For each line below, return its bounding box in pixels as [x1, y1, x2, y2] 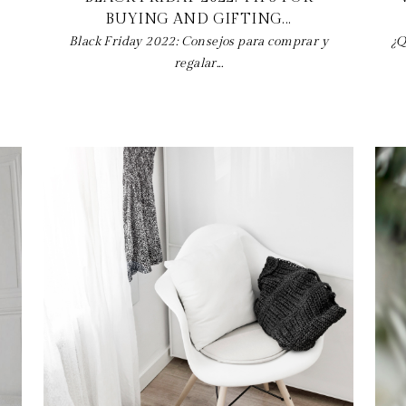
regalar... [173, 55, 223, 71]
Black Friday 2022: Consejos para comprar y [69, 34, 328, 49]
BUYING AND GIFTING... [105, 10, 292, 28]
